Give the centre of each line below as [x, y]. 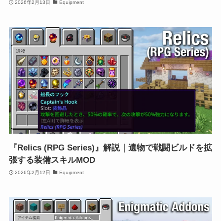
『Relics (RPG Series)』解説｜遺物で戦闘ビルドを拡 [110, 148]
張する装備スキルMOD [52, 160]
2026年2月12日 [33, 172]
